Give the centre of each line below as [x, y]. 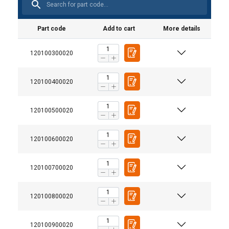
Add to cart [119, 28]
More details [181, 28]
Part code [52, 28]
